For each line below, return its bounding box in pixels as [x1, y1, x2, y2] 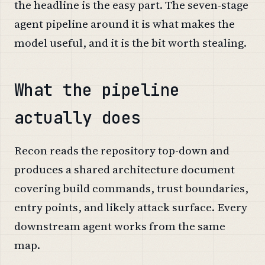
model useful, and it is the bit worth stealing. [14, 34, 247, 50]
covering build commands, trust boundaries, [14, 180, 248, 196]
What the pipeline [14, 78, 180, 101]
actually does [14, 106, 141, 128]
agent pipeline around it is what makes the [14, 15, 235, 31]
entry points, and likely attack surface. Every [14, 199, 247, 215]
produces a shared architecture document [14, 161, 235, 177]
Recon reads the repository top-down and [14, 142, 230, 158]
